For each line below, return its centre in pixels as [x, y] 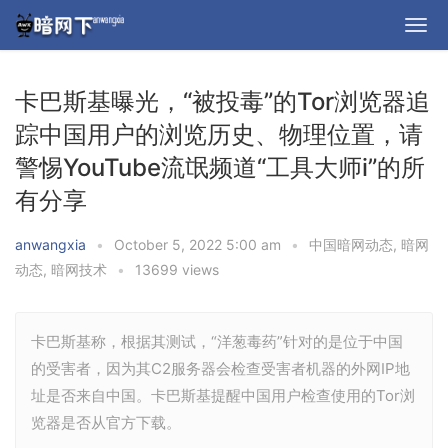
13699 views [177, 269]
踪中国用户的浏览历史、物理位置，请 [219, 134]
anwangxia [50, 244]
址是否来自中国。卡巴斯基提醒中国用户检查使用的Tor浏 [223, 395]
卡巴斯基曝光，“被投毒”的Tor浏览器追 [222, 101]
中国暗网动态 [351, 244]
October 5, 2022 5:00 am [199, 244]
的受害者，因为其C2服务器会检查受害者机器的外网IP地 [220, 368]
